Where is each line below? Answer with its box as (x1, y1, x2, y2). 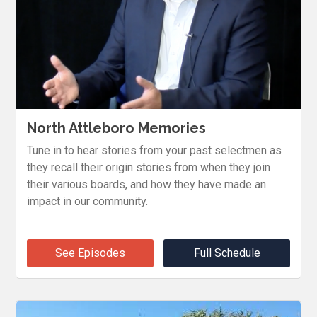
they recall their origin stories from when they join (27, 160, 271, 174)
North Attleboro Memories (27, 119, 207, 137)
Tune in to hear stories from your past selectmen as (27, 143, 282, 157)
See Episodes (54, 246, 125, 260)
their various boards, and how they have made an (27, 177, 267, 191)
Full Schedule (193, 246, 260, 260)
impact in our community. (27, 194, 149, 208)
